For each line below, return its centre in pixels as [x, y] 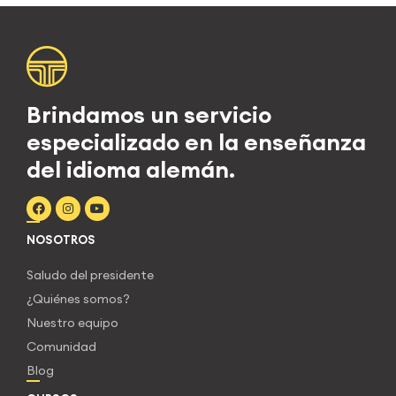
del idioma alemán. [131, 169]
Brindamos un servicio [149, 114]
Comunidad [61, 346]
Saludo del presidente [90, 274]
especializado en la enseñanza [196, 141]
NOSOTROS [61, 239]
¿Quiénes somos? [78, 298]
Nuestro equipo [72, 322]
